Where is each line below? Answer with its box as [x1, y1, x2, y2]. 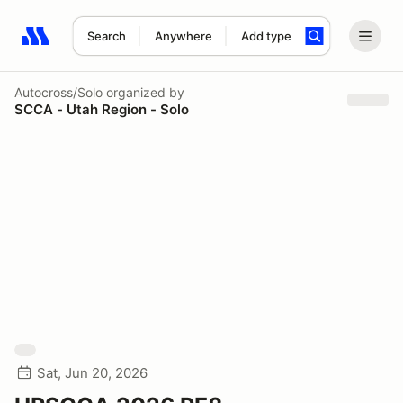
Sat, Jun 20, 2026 [37, 364, 148, 381]
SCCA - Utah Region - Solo [14, 100, 189, 118]
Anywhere [154, 29, 212, 43]
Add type [240, 29, 291, 43]
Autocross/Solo [14, 84, 103, 100]
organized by [103, 84, 184, 100]
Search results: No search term [21, 37, 230, 55]
